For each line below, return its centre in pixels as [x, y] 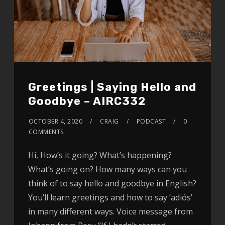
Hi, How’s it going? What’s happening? [100, 155]
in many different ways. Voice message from [110, 211]
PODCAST [151, 121]
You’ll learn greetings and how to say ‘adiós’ [110, 197]
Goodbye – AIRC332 [87, 101]
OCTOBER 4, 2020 [55, 121]
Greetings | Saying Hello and [112, 87]
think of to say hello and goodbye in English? [112, 183]
